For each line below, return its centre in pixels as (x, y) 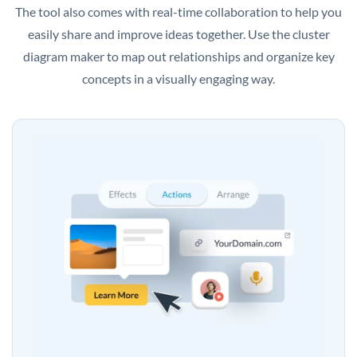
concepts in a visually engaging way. (178, 79)
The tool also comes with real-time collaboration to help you (178, 12)
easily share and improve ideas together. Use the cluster (178, 34)
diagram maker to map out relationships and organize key (178, 57)
